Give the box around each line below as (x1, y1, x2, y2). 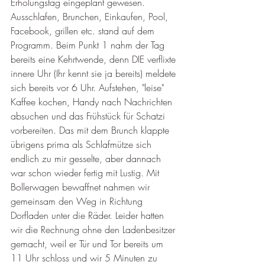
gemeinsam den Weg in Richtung (11, 195, 146, 208)
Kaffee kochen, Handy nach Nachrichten (11, 95, 175, 108)
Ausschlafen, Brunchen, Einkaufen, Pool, (11, 10, 171, 23)
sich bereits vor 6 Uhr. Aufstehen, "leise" (11, 81, 167, 94)
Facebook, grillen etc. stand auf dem (11, 24, 157, 37)
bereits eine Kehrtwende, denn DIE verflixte (11, 53, 179, 66)
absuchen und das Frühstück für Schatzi (11, 109, 168, 122)
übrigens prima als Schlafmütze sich (11, 138, 154, 151)
